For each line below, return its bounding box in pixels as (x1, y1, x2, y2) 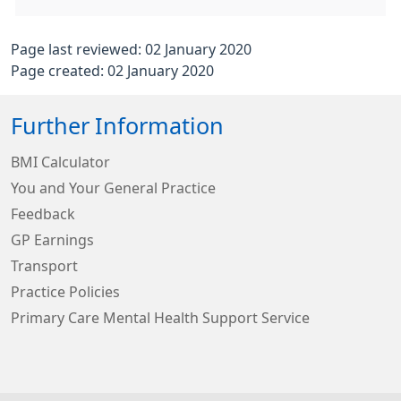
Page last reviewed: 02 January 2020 (11, 42, 252, 56)
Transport (11, 259, 78, 273)
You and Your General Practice (11, 181, 216, 195)
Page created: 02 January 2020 (11, 64, 214, 78)
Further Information (11, 115, 224, 138)
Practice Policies (11, 285, 120, 299)
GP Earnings (11, 233, 94, 247)
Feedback (11, 207, 75, 221)
